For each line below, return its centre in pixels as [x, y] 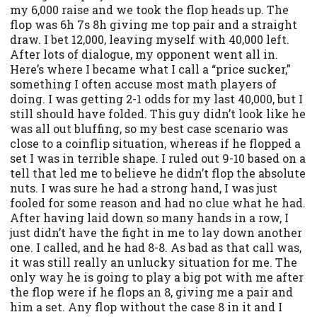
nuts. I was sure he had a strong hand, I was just [144, 188]
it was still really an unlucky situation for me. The [154, 263]
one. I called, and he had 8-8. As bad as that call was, [156, 248]
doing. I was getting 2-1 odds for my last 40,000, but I [156, 99]
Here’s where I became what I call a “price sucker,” [150, 69]
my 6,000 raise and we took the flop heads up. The [149, 10]
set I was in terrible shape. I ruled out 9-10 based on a [158, 158]
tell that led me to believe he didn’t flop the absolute [158, 173]
